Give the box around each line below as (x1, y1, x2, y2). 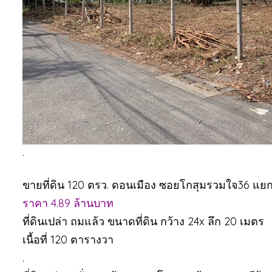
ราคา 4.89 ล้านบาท (22, 196, 114, 210)
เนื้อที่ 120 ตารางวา (22, 233, 114, 246)
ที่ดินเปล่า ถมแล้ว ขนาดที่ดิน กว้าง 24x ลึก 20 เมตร (22, 214, 264, 228)
